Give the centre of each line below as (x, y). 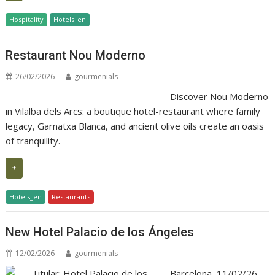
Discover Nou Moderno (219, 96)
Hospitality (27, 19)
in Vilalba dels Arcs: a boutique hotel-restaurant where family (133, 111)
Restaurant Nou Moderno (76, 55)
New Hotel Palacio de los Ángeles (100, 232)
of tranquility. (33, 140)
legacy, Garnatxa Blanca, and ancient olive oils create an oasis (135, 126)
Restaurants (71, 196)
